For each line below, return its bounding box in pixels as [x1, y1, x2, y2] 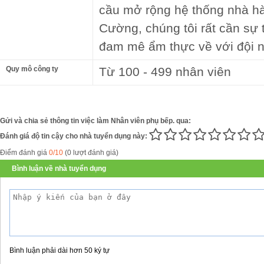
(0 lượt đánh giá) [63, 148, 118, 157]
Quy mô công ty [6, 64, 58, 73]
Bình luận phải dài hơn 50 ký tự [9, 246, 110, 255]
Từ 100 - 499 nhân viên [99, 64, 231, 78]
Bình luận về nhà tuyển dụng [12, 164, 106, 173]
